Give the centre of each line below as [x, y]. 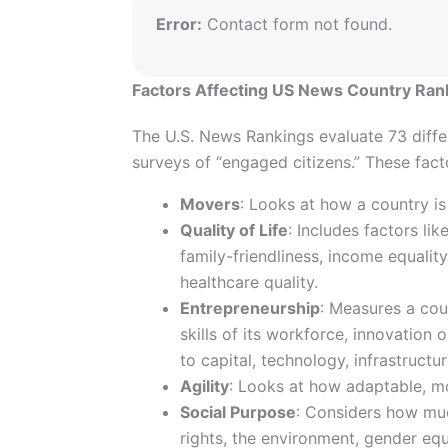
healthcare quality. [248, 281]
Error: [178, 23]
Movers [209, 203]
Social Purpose [237, 411]
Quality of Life [233, 229]
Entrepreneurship [249, 307]
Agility [204, 385]
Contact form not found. [296, 23]
